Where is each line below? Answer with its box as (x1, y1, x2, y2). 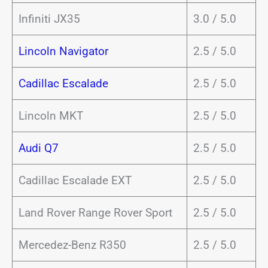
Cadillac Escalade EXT (18, 173, 132, 187)
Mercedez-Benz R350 (18, 238, 126, 252)
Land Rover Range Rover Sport (18, 206, 172, 220)
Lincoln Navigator (18, 44, 108, 58)
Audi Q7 (18, 141, 59, 155)
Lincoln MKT (18, 109, 83, 123)
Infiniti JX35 (18, 12, 80, 26)
